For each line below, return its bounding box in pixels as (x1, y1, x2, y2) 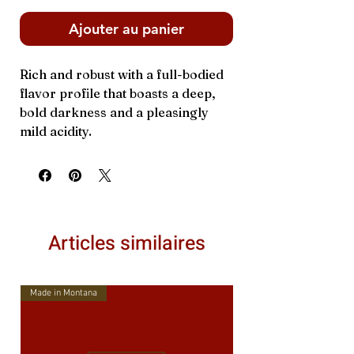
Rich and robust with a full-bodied (20, 66, 224, 82)
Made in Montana (30, 288, 97, 299)
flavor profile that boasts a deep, (20, 85, 216, 101)
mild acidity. (20, 123, 92, 139)
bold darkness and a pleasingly (20, 104, 209, 120)
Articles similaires (47, 229, 205, 258)
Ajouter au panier (69, 20, 184, 38)
